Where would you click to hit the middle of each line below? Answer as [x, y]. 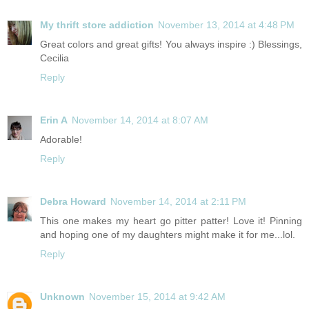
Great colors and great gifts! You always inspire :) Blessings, [171, 44]
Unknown [62, 297]
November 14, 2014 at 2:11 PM [178, 202]
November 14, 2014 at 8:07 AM [140, 120]
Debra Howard [73, 202]
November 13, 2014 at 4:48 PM [226, 25]
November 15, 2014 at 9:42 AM [157, 297]
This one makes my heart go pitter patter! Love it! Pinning [171, 221]
